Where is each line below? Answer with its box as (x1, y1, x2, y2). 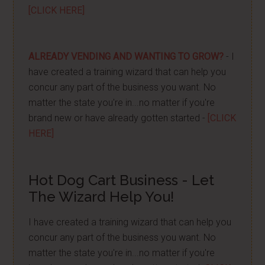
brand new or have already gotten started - (28, 112, 208, 124)
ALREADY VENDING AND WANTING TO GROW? (28, 51, 224, 62)
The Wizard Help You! (28, 188, 174, 205)
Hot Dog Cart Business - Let (28, 172, 215, 189)
